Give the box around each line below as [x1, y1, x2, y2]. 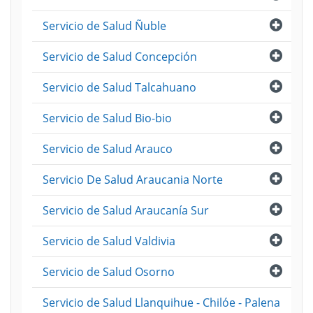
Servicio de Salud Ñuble [43, 18, 166, 34]
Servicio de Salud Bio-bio [43, 110, 172, 126]
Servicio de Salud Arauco [43, 141, 173, 156]
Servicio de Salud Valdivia [43, 233, 175, 249]
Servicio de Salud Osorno [43, 264, 175, 279]
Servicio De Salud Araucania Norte [43, 172, 223, 187]
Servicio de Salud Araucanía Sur [43, 203, 209, 218]
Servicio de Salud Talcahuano [43, 80, 196, 95]
